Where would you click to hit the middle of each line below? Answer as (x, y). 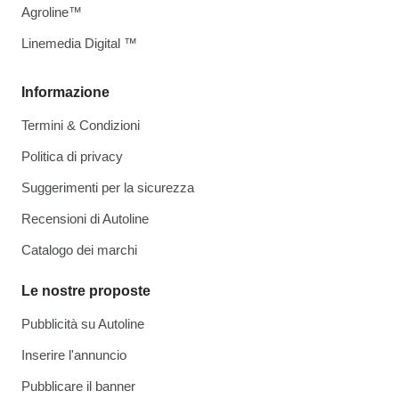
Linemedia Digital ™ (79, 43)
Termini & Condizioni (81, 125)
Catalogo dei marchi (79, 250)
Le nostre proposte (86, 291)
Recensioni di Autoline (85, 219)
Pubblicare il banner (78, 386)
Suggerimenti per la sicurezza (108, 187)
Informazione (65, 92)
